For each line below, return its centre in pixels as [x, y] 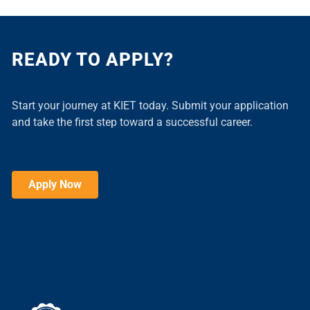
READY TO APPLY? [93, 60]
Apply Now [55, 185]
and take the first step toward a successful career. [132, 122]
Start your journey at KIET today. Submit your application [150, 106]
